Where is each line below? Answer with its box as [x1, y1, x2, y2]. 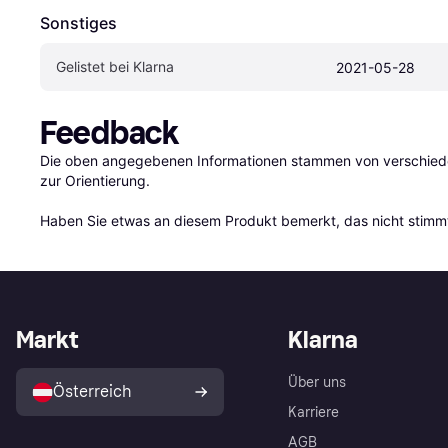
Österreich [53, 382, 132, 402]
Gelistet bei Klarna [56, 58, 174, 76]
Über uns [288, 374, 346, 392]
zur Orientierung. [40, 172, 150, 190]
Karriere [288, 404, 339, 422]
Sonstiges [40, 13, 117, 34]
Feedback [40, 114, 179, 153]
